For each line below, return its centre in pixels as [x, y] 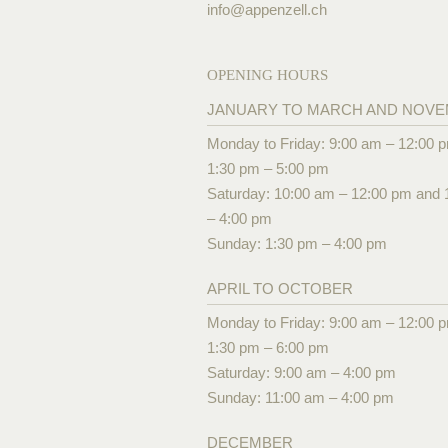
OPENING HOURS [267, 74]
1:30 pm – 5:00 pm [268, 168]
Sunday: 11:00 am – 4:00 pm [300, 397]
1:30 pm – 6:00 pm [268, 347]
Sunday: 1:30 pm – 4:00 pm [297, 243]
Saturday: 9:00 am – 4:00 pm [301, 372]
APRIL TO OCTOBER [280, 288]
